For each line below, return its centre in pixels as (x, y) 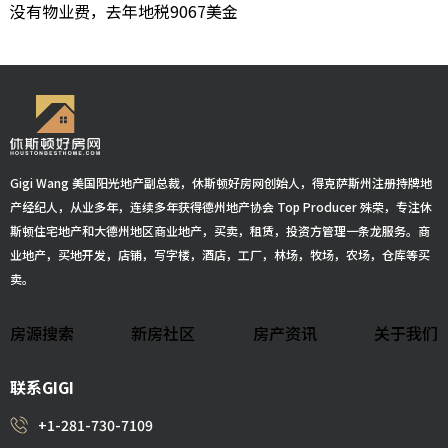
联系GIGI (42, 386)
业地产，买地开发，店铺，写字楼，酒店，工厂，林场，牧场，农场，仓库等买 (220, 254)
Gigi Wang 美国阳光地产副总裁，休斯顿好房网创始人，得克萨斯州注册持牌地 (221, 182)
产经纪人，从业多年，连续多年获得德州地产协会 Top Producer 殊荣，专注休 (221, 206)
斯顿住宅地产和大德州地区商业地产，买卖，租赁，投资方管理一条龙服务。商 (220, 230)
